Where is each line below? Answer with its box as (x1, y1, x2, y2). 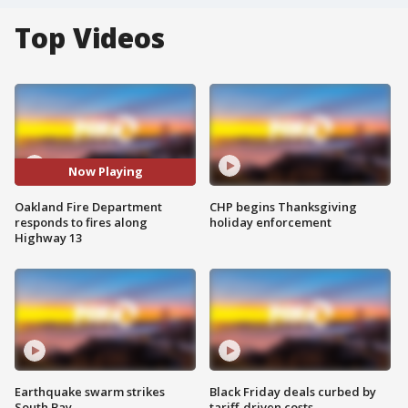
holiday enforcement (209, 213, 331, 230)
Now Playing (67, 163, 143, 180)
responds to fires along (15, 213, 148, 230)
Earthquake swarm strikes (15, 382, 165, 400)
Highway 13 (15, 229, 82, 246)
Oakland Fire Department (15, 198, 162, 215)
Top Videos (15, 19, 165, 56)
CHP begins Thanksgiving (209, 198, 357, 215)
